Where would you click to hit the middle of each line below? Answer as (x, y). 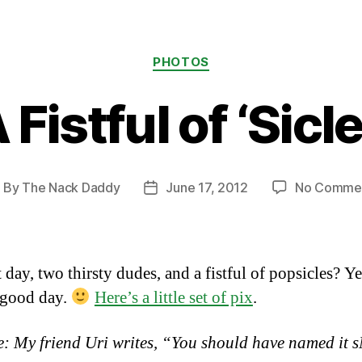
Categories (216, 55)
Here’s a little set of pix (173, 297)
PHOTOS (181, 62)
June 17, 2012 (207, 187)
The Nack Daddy (71, 187)
